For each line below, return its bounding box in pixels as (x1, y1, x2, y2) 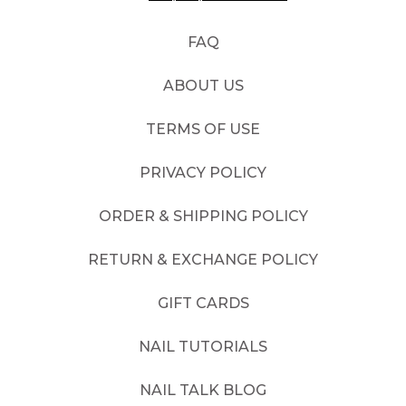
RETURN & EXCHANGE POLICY (88, 250, 318, 268)
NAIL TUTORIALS (139, 337, 267, 355)
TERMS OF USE (146, 120, 260, 138)
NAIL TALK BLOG (140, 381, 266, 399)
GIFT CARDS (157, 294, 249, 312)
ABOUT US (162, 76, 244, 94)
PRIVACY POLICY (140, 163, 266, 181)
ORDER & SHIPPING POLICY (98, 207, 308, 225)
